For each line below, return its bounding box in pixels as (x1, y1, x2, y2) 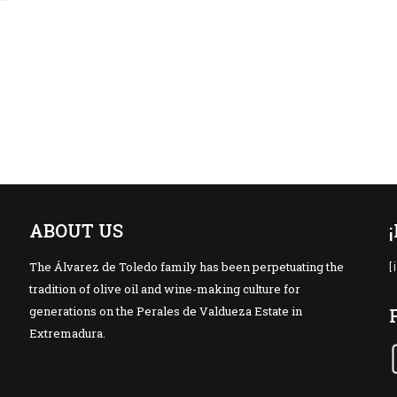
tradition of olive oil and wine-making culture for (28, 281, 300, 297)
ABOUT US (28, 219, 123, 242)
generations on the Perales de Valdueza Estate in (28, 303, 302, 319)
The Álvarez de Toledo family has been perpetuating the (28, 259, 344, 275)
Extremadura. (28, 325, 105, 341)
